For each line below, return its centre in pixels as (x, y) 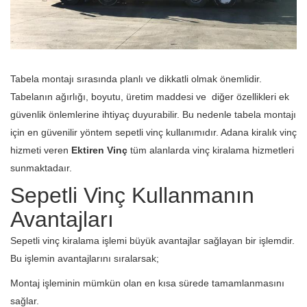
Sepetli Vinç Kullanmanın (132, 195)
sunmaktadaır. (41, 168)
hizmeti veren (41, 150)
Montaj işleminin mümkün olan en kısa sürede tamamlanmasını (147, 283)
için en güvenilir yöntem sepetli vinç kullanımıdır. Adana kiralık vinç (153, 132)
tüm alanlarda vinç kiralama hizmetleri (211, 150)
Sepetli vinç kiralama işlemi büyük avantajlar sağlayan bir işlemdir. (152, 240)
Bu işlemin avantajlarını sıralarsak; (85, 258)
